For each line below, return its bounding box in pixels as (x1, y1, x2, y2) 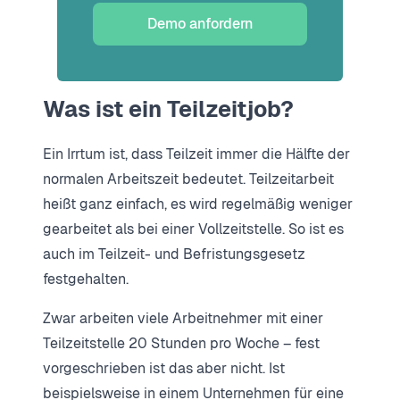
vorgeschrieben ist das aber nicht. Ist (43, 358, 285, 378)
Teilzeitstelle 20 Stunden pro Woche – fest (43, 333, 320, 353)
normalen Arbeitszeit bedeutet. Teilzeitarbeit (43, 169, 334, 188)
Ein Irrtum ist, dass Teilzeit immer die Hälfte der (43, 144, 350, 163)
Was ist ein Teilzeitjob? (43, 95, 294, 124)
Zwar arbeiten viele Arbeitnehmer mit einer (43, 308, 323, 328)
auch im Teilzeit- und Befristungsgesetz (43, 244, 305, 263)
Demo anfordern (147, 14, 253, 34)
